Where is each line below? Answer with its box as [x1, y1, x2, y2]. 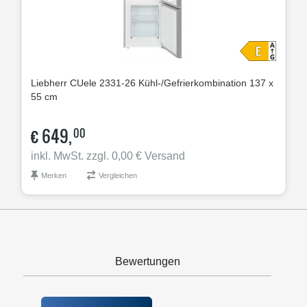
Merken [41, 171, 66, 180]
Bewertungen [114, 255, 180, 267]
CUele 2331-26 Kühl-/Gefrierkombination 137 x [70, 77, 273, 88]
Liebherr [31, 77, 67, 88]
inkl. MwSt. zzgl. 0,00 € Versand [31, 149, 185, 162]
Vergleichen [99, 171, 137, 180]
